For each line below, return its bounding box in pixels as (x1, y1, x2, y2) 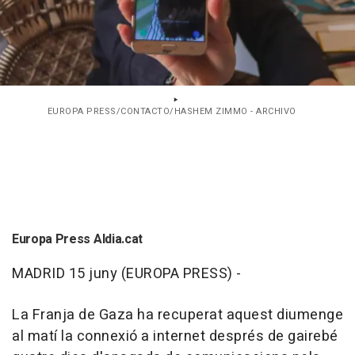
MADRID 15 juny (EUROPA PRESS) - (12, 263, 242, 285)
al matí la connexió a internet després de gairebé (12, 326, 338, 348)
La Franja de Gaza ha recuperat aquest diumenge (12, 304, 343, 326)
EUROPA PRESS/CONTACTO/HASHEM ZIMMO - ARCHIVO (47, 105, 296, 119)
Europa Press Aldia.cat (12, 230, 143, 250)
